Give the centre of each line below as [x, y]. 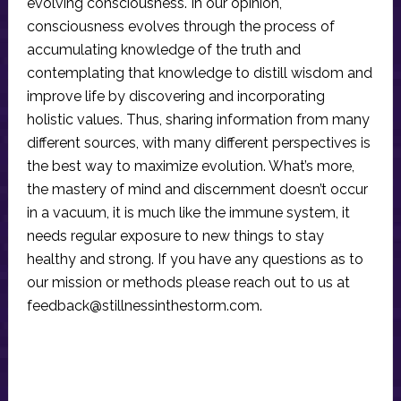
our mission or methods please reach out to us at [188, 283]
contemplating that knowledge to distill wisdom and [199, 73]
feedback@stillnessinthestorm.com [143, 306]
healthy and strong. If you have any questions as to [195, 260]
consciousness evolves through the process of [180, 27]
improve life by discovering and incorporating [175, 97]
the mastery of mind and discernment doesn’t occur [197, 190]
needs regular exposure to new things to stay [175, 236]
